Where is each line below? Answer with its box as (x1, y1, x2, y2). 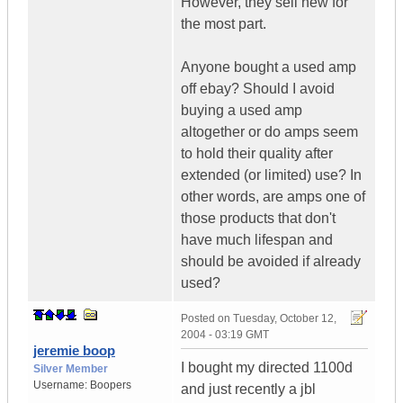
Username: (33, 379, 90, 392)
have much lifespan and (181, 232, 333, 248)
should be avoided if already (181, 254, 361, 270)
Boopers (90, 379, 131, 392)
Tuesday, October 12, (233, 312, 336, 326)
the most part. (181, 16, 266, 32)
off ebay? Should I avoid (181, 81, 335, 97)
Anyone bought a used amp (181, 59, 356, 76)
